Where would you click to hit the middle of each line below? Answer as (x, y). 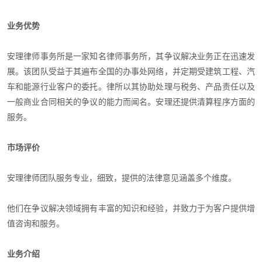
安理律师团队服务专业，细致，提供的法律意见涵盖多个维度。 (122, 178)
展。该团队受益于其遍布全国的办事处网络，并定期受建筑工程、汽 (131, 71)
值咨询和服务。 (36, 223)
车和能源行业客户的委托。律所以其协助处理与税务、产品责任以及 (131, 87)
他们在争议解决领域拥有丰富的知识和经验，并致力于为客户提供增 (131, 208)
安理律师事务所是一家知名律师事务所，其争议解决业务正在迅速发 (131, 56)
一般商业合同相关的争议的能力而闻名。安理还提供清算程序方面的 (131, 102)
